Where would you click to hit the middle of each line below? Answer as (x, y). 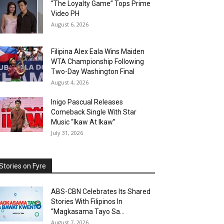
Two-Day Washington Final (93, 72)
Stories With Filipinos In (87, 202)
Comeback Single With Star (94, 112)
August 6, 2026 (70, 24)
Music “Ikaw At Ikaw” (83, 122)
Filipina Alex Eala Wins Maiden (98, 52)
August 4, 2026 (70, 82)
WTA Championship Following (97, 62)
